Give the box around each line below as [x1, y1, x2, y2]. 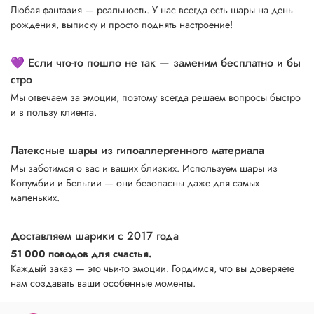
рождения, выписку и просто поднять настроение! [11, 17, 233, 32]
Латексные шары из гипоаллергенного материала [11, 142, 264, 159]
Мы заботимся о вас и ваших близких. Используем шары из [11, 161, 278, 176]
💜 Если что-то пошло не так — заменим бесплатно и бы [11, 54, 301, 71]
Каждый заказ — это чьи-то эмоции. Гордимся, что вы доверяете [11, 261, 294, 276]
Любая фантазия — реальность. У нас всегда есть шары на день [11, 2, 293, 17]
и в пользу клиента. [11, 105, 97, 120]
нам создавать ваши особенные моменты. [11, 276, 196, 291]
